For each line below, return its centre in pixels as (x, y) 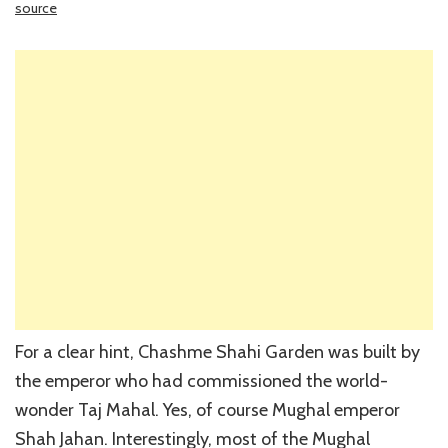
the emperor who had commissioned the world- (201, 380)
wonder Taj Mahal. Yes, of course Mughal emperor (207, 409)
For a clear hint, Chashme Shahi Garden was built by (217, 351)
